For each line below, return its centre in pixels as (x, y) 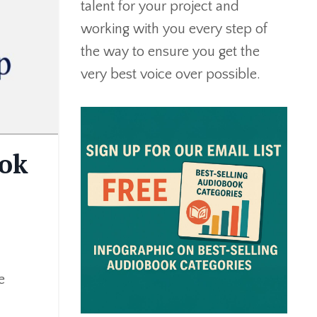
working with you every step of (174, 29)
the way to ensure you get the (170, 51)
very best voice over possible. (170, 74)
